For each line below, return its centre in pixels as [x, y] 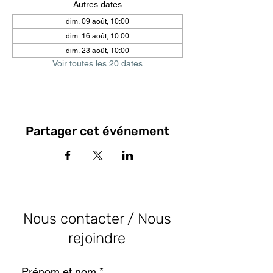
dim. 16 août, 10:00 [97, 36]
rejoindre [97, 238]
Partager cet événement [97, 131]
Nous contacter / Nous [97, 219]
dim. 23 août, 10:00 [97, 51]
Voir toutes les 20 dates [97, 63]
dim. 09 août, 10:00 [97, 21]
